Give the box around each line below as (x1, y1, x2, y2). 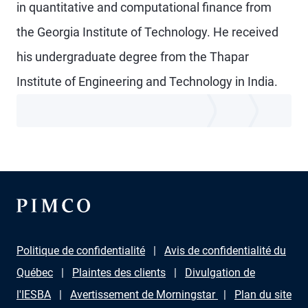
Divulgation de (185, 266, 255, 279)
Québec (16, 266, 53, 279)
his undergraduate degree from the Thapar (16, 49, 249, 64)
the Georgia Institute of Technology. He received (16, 25, 278, 39)
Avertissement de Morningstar (70, 288, 218, 301)
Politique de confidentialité (16, 244, 145, 257)
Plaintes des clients (72, 266, 166, 279)
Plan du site (234, 288, 291, 301)
